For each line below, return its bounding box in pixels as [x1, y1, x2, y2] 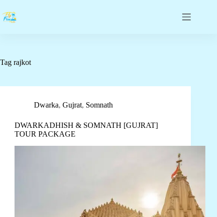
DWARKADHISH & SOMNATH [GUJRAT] [15, 121, 158, 129]
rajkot [12, 58, 31, 66]
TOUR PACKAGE [15, 130, 76, 138]
